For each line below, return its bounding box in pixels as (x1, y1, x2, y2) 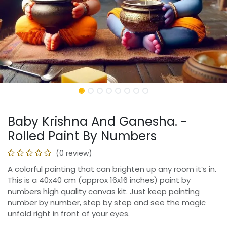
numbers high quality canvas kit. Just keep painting (8, 186, 200, 197)
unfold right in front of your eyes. (8, 208, 130, 219)
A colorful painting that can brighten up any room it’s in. (8, 164, 216, 175)
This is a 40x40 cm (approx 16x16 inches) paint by (8, 175, 191, 186)
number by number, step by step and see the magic (8, 197, 206, 208)
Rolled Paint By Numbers (8, 127, 157, 145)
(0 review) (56, 148, 92, 159)
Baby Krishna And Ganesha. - (8, 112, 187, 131)
